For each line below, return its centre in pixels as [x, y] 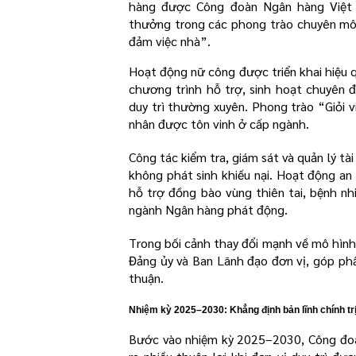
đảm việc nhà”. [170, 41]
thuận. [146, 277]
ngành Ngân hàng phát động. [208, 209]
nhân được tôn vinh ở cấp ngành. [219, 123]
